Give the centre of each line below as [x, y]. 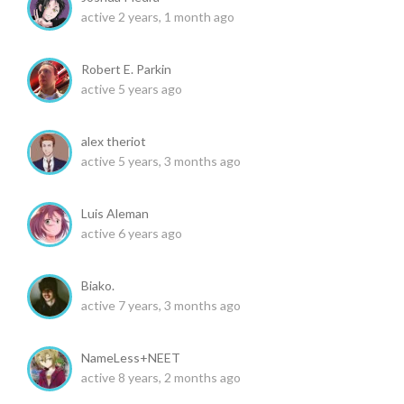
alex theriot [114, 141]
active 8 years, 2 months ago [161, 377]
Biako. [98, 285]
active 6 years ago [132, 233]
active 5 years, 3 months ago [161, 161]
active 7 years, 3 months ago [161, 305]
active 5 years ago [132, 88]
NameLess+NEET [131, 357]
